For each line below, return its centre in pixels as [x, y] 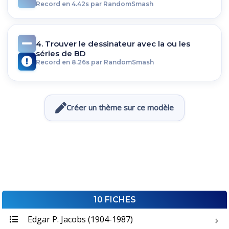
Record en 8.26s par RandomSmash [95, 62]
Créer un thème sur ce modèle [120, 108]
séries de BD [61, 54]
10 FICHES [114, 199]
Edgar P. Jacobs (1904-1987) [79, 220]
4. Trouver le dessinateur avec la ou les [113, 44]
